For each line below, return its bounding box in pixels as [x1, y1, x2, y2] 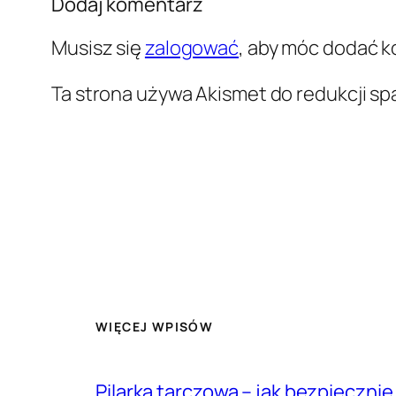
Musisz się [51, 34, 145, 61]
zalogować [144, 34, 240, 61]
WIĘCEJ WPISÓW [95, 318, 214, 336]
